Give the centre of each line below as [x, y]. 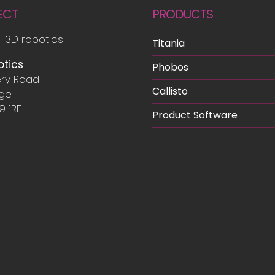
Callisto [170, 91]
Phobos [170, 67]
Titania [168, 43]
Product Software [195, 115]
